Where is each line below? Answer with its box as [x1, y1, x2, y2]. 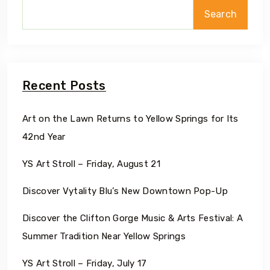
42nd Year [22, 131, 66, 142]
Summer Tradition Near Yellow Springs [22, 230, 186, 242]
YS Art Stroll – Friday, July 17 [22, 257, 147, 269]
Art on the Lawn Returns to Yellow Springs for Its [22, 113, 239, 124]
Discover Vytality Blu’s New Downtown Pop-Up [22, 185, 228, 196]
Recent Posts [22, 78, 106, 93]
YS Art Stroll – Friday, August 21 [22, 158, 160, 169]
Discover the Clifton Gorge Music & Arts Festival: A [22, 212, 243, 224]
